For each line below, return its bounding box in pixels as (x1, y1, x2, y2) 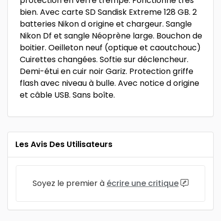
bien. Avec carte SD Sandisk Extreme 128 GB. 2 (20, 6, 197, 18)
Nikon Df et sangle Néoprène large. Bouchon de (20, 30, 202, 41)
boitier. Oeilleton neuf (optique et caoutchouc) (20, 42, 201, 53)
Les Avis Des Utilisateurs (15, 139, 112, 150)
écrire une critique (107, 178, 179, 189)
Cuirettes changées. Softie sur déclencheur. (20, 54, 188, 65)
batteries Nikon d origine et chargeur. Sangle (20, 18, 192, 30)
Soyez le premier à (33, 178, 107, 189)
